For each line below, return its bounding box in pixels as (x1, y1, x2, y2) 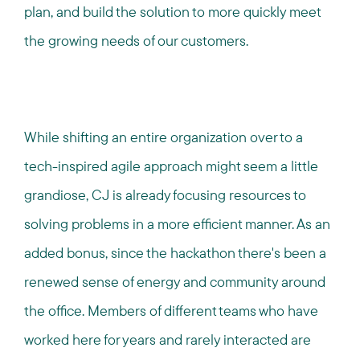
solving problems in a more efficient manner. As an (24, 214, 330, 233)
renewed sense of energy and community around (24, 272, 325, 291)
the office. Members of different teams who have (24, 301, 318, 320)
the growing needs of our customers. (24, 31, 248, 50)
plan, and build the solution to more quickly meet (24, 2, 321, 21)
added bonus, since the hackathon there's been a (24, 243, 326, 262)
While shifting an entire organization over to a (24, 127, 303, 146)
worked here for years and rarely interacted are (24, 329, 311, 349)
